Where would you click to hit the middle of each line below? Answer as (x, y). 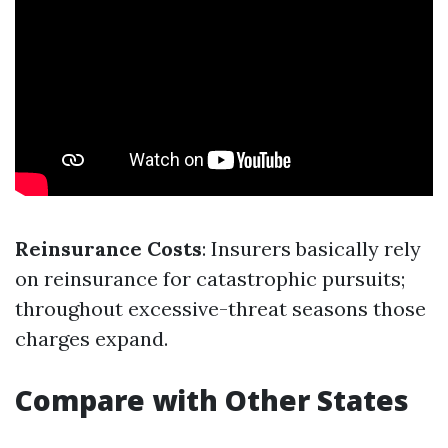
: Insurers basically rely (311, 248)
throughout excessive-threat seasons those (220, 308)
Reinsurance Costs (108, 248)
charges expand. (91, 338)
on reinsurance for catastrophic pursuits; (210, 278)
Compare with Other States (212, 400)
